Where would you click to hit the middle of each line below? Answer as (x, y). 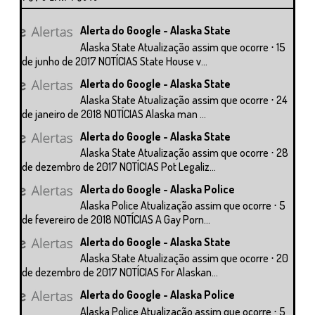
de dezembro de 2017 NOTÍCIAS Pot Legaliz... (119, 166)
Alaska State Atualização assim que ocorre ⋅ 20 (185, 258)
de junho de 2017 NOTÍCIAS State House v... (115, 61)
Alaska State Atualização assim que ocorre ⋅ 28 (185, 152)
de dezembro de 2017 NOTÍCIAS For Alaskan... (120, 272)
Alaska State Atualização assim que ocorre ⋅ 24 (184, 99)
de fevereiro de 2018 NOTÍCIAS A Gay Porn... (116, 220)
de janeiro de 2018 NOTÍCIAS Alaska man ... (114, 114)
